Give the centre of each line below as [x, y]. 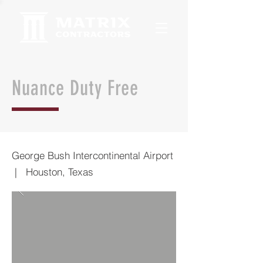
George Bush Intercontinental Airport [94, 155]
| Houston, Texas [53, 172]
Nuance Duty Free [75, 88]
